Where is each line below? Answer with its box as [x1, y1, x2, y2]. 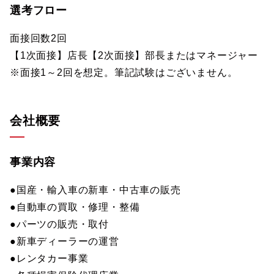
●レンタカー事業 [10, 253, 89, 264]
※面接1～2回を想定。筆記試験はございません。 [10, 67, 238, 78]
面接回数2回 [10, 33, 67, 43]
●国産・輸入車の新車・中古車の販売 [10, 185, 181, 195]
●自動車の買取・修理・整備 [10, 202, 140, 212]
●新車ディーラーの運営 [10, 236, 119, 246]
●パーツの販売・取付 [10, 219, 109, 229]
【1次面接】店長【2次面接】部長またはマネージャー [10, 50, 258, 61]
